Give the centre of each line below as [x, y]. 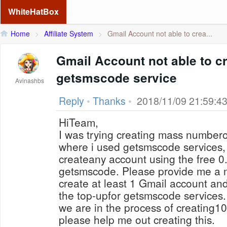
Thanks [109, 101]
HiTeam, [79, 122]
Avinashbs [30, 80]
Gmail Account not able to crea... [160, 33]
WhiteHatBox [33, 11]
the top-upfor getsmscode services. [142, 195]
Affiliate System [69, 33]
